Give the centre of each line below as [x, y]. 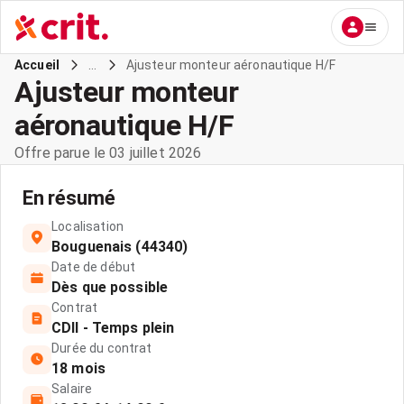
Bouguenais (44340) [120, 247]
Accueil [37, 65]
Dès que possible [110, 287]
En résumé [69, 198]
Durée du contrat [102, 348]
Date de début [94, 267]
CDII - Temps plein [113, 328]
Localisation [87, 226]
